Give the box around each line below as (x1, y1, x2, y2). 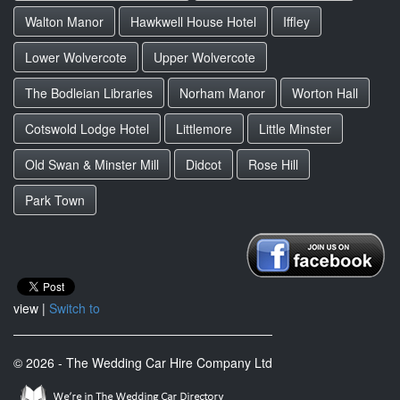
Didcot (186, 155, 221, 173)
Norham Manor (179, 84, 265, 102)
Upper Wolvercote (154, 48, 255, 66)
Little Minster (259, 120, 331, 137)
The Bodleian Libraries (25, 84, 153, 102)
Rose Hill (248, 155, 298, 173)
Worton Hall (292, 84, 358, 102)
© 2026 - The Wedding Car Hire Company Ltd (13, 354, 272, 371)
